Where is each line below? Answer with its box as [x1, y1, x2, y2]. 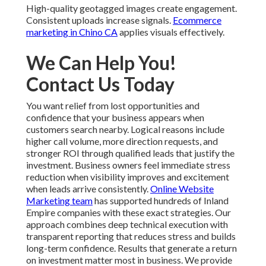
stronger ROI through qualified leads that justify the [26, 147, 235, 159]
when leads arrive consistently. [26, 183, 150, 195]
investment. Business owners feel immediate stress [26, 159, 230, 171]
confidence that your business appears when [26, 112, 204, 123]
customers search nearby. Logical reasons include [26, 123, 224, 135]
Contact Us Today [26, 72, 175, 96]
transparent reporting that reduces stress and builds [26, 230, 236, 242]
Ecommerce [173, 14, 221, 26]
